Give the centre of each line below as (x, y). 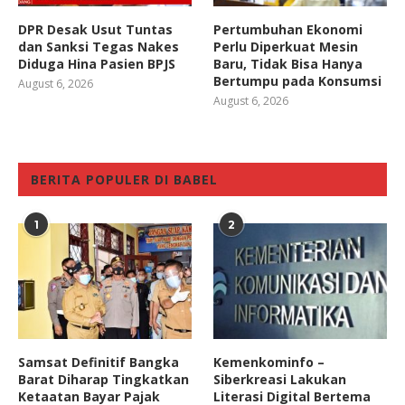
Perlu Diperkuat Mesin (286, 47)
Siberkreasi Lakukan (280, 380)
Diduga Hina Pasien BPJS (97, 64)
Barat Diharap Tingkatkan (104, 380)
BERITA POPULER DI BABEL (124, 180)
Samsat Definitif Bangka (99, 363)
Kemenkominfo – (269, 363)
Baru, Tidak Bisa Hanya (288, 64)
